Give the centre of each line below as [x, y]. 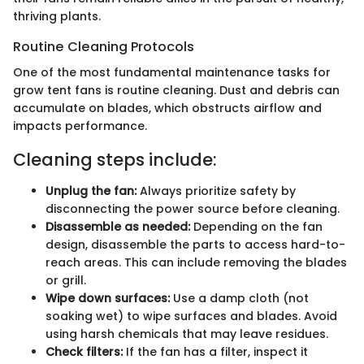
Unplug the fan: [91, 191]
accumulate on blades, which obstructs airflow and [167, 108]
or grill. [66, 280]
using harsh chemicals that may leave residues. [187, 334]
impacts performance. [80, 126]
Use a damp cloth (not [239, 298]
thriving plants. [57, 16]
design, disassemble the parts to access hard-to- [195, 244]
